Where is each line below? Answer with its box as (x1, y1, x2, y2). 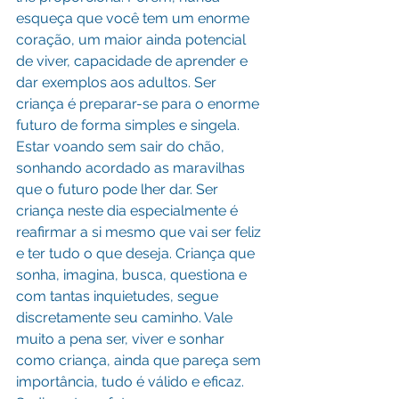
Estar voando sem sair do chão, (16, 138, 228, 155)
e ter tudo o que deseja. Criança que (16, 245, 258, 262)
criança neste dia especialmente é (16, 202, 241, 219)
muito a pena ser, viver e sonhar (16, 330, 228, 347)
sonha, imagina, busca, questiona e (16, 266, 250, 283)
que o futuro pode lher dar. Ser (16, 181, 222, 198)
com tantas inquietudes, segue (16, 288, 222, 305)
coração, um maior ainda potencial (16, 31, 249, 48)
